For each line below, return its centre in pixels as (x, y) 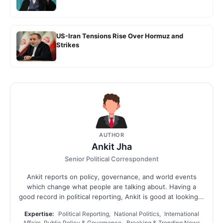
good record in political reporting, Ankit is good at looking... (111, 197)
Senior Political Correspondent (111, 159)
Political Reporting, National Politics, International (128, 214)
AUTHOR (111, 135)
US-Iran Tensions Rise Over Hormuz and (120, 36)
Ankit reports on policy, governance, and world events (111, 177)
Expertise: (39, 214)
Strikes (68, 45)
